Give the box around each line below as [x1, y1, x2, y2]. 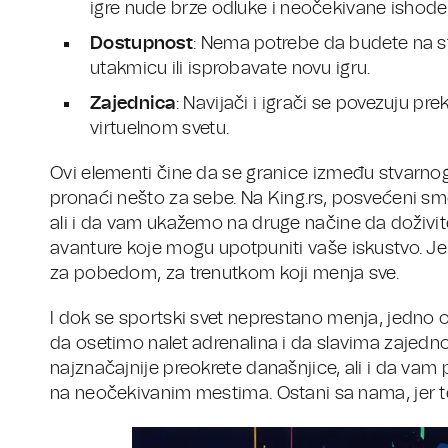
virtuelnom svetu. [90, 120, 230, 139]
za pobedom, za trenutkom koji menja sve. [50, 265, 399, 284]
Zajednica [90, 95, 176, 114]
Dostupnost [90, 35, 193, 54]
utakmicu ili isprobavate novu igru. [90, 60, 371, 79]
